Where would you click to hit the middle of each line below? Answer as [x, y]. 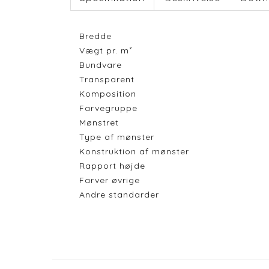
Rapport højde [112, 166]
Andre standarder [119, 195]
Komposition [108, 94]
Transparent [107, 80]
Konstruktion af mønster [134, 152]
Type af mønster [117, 137]
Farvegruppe [108, 108]
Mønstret [99, 123]
